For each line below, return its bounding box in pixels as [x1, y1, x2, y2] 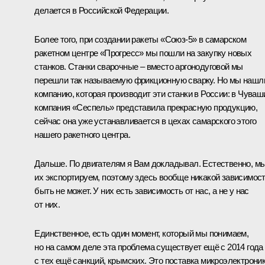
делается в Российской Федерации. [34, 5, 169, 15]
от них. [34, 199, 60, 209]
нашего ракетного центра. [34, 129, 130, 140]
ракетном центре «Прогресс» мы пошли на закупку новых [34, 47, 252, 58]
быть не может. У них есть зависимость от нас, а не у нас [34, 185, 249, 196]
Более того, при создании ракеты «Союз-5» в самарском [34, 34, 247, 44]
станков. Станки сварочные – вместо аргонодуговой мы [34, 61, 243, 72]
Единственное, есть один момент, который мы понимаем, [34, 228, 249, 238]
